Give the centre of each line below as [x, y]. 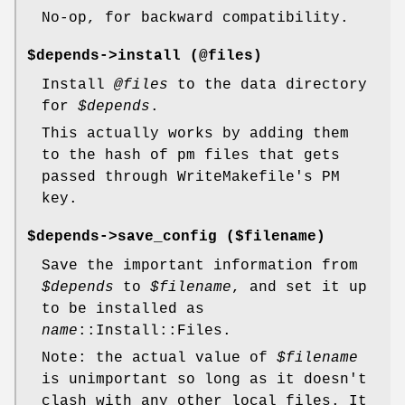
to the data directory [268, 85]
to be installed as [123, 310]
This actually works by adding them [195, 134]
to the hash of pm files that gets [191, 156]
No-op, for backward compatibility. [195, 19]
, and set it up [299, 288]
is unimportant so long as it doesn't [204, 380]
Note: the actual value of [159, 358]
